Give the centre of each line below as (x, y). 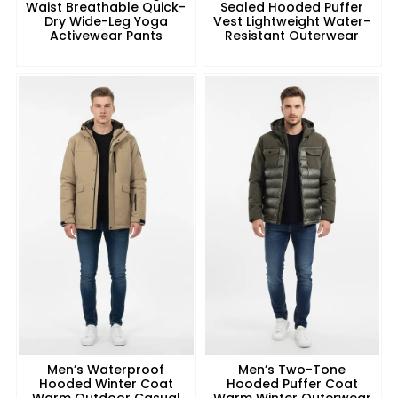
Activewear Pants (106, 36)
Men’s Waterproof (106, 369)
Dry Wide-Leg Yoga (106, 22)
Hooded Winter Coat (106, 383)
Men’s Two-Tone (292, 369)
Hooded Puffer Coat (292, 383)
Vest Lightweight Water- (292, 22)
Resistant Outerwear (292, 36)
